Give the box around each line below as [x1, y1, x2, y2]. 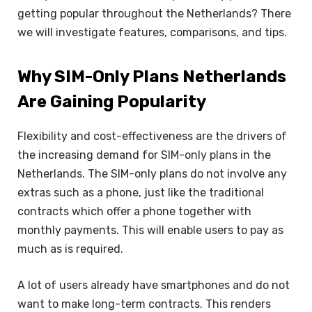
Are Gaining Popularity [17, 92, 206, 112]
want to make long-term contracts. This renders [17, 297, 271, 311]
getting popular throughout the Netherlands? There [17, 6, 291, 20]
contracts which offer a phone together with [17, 205, 251, 219]
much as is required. [17, 242, 123, 256]
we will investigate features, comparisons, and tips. [17, 25, 287, 39]
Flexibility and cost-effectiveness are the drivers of [17, 130, 287, 143]
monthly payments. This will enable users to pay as [17, 224, 283, 237]
